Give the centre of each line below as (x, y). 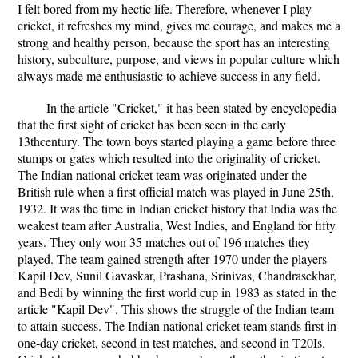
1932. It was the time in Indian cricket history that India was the (177, 208)
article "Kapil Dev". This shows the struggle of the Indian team (176, 309)
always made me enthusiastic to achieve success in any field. (169, 76)
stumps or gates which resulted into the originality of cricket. (169, 158)
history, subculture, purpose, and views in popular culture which (179, 59)
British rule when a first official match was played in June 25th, (176, 191)
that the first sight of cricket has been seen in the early (152, 124)
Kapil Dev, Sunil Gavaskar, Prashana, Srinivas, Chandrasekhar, (177, 275)
